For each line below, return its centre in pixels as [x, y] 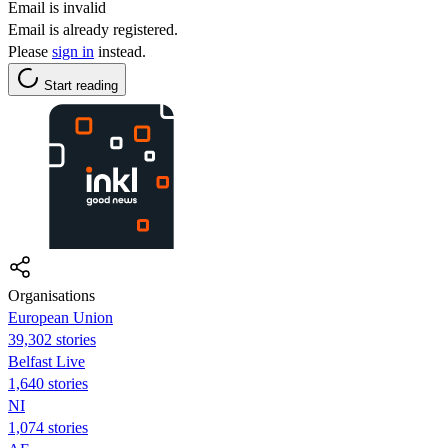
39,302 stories [52, 339]
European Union [60, 317]
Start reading [81, 85]
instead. [120, 51]
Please [30, 51]
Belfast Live [46, 361]
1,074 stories [48, 427]
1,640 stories [48, 383]
